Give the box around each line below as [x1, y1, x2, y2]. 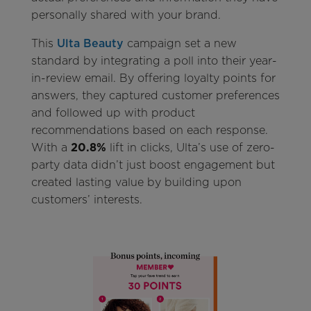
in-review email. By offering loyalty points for [31, 71, 276, 85]
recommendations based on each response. [31, 123, 268, 137]
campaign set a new [123, 36, 237, 50]
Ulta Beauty [56, 36, 124, 50]
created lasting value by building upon [31, 175, 242, 189]
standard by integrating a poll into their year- [31, 53, 277, 67]
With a [31, 140, 71, 154]
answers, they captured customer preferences [31, 88, 280, 102]
